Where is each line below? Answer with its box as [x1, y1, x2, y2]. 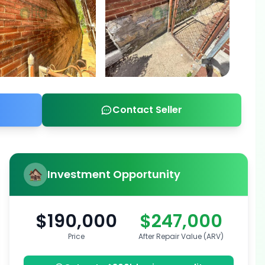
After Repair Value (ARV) [138, 231, 224, 241]
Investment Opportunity [47, 167, 181, 182]
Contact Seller [112, 103, 183, 117]
